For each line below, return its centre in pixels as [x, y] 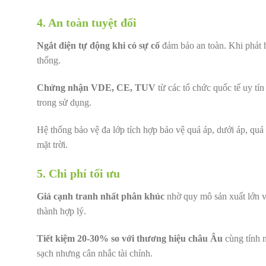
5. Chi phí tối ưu [78, 174]
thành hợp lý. [61, 211]
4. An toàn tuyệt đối [87, 22]
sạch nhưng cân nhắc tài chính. [95, 254]
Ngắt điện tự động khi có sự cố [98, 45]
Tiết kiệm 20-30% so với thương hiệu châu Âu [130, 239]
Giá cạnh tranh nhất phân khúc [101, 197]
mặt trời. [52, 144]
